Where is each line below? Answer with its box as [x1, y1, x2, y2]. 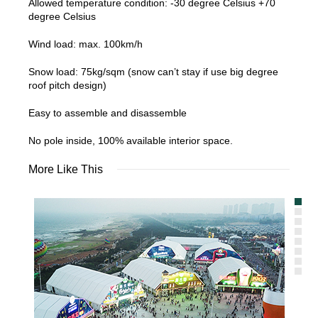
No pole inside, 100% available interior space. [28, 135, 233, 147]
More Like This [28, 163, 103, 176]
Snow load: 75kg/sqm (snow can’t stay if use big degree [28, 66, 278, 78]
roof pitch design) [28, 79, 106, 92]
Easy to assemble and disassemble [28, 107, 187, 119]
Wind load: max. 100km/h [28, 38, 143, 50]
